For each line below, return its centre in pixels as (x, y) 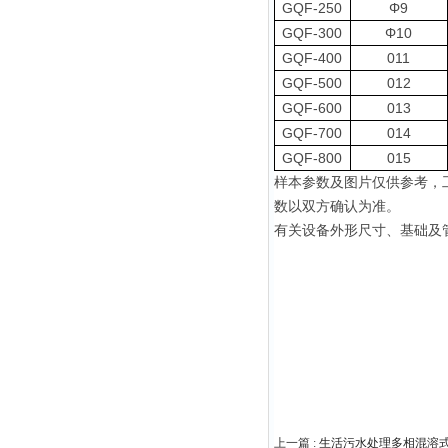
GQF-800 (312, 158)
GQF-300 (312, 33)
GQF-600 (312, 108)
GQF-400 (312, 58)
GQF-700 (312, 133)
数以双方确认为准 (330, 206)
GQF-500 (312, 83)
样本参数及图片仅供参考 (351, 182)
